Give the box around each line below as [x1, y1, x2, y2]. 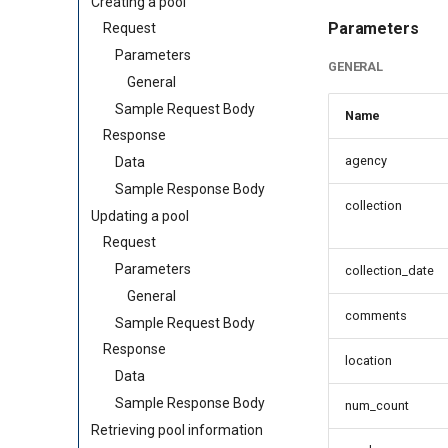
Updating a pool [91, 207, 189, 224]
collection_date [345, 263, 434, 278]
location [345, 353, 392, 368]
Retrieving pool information [91, 421, 263, 438]
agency [345, 153, 387, 168]
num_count [345, 398, 409, 413]
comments [345, 308, 407, 323]
